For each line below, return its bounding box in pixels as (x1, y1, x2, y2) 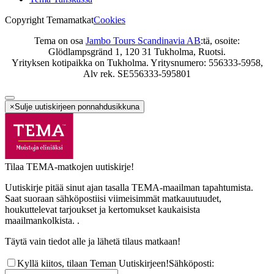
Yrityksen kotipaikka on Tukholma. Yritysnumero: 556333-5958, (11, 57, 263, 68)
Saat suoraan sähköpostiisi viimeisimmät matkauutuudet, (5, 193, 221, 204)
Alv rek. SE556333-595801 (83, 68, 191, 80)
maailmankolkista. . (5, 215, 80, 226)
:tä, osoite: (201, 35, 240, 46)
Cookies (94, 15, 125, 26)
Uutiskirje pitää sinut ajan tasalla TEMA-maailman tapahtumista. (5, 182, 253, 193)
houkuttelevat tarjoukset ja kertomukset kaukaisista (5, 204, 200, 215)
